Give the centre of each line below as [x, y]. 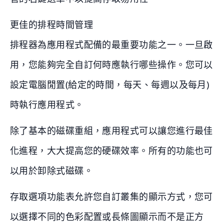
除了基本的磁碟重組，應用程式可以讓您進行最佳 [111, 131]
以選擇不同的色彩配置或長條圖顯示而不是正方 [107, 217]
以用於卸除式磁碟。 [52, 171]
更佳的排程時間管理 [52, 25]
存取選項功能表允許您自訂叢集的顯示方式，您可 [111, 197]
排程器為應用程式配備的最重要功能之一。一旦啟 [111, 45]
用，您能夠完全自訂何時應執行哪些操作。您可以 [111, 65]
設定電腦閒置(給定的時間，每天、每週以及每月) [110, 85]
